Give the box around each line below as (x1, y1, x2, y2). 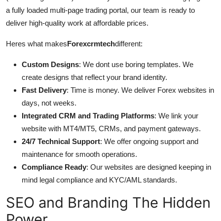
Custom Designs (22, 60, 79, 69)
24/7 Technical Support (22, 137, 100, 146)
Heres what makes (6, 39, 67, 48)
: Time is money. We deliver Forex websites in (67, 85, 214, 94)
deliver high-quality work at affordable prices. (6, 18, 148, 27)
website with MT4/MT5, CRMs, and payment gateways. (22, 124, 201, 133)
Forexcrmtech (67, 39, 115, 48)
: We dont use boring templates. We (79, 60, 193, 69)
